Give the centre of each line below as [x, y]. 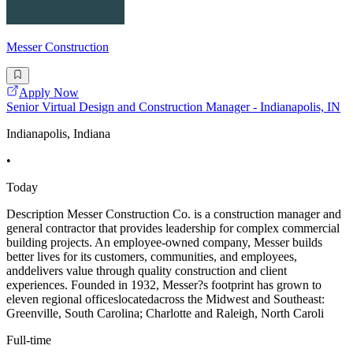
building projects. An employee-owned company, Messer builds [164, 243]
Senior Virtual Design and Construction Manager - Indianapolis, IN [173, 107]
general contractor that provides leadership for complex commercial [173, 229]
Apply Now [49, 93]
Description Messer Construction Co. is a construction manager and [174, 214]
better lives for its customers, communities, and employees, [152, 257]
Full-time [29, 340]
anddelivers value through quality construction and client [147, 271]
